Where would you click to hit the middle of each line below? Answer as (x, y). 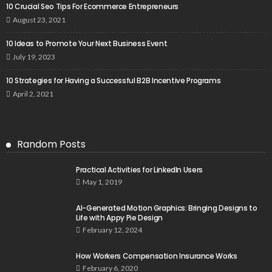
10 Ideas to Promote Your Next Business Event (87, 44)
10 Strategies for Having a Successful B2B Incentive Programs (114, 81)
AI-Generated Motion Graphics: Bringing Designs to (167, 208)
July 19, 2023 (34, 57)
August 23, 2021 (39, 20)
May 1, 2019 (102, 182)
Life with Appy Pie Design (119, 218)
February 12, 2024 (112, 230)
